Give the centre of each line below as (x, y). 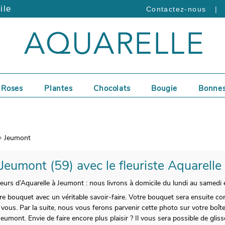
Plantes (58, 89)
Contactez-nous (176, 9)
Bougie (164, 89)
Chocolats (112, 89)
